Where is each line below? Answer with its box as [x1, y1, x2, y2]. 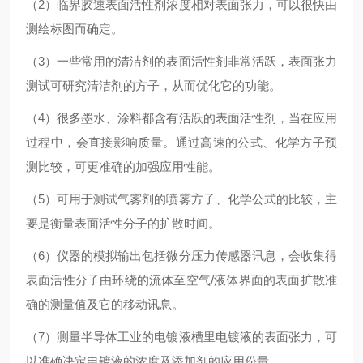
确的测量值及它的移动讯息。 [26, 297, 184, 311]
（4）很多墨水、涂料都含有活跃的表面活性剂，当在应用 [26, 111, 337, 125]
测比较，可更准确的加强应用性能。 [26, 160, 220, 173]
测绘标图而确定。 [26, 22, 123, 36]
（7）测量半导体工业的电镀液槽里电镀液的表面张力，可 [26, 330, 337, 344]
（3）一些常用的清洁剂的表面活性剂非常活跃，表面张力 [26, 54, 337, 68]
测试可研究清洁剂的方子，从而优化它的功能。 [26, 79, 281, 92]
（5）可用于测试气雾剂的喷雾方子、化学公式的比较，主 [26, 192, 337, 206]
